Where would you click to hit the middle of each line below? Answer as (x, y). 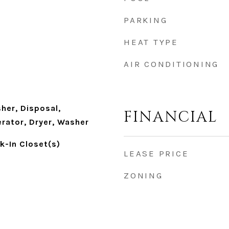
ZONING (143, 175)
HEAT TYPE (151, 42)
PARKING (146, 20)
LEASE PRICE (156, 153)
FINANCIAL (171, 117)
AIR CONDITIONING (171, 64)
